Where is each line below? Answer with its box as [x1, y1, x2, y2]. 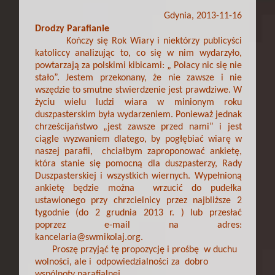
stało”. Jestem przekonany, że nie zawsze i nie [34, 73, 242, 83]
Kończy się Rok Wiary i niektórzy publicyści [34, 36, 242, 46]
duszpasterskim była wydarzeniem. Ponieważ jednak [34, 110, 242, 120]
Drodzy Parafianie [34, 24, 109, 34]
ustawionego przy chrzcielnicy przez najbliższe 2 [34, 196, 242, 206]
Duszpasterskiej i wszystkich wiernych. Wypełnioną [34, 171, 242, 181]
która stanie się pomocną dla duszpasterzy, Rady [34, 159, 242, 169]
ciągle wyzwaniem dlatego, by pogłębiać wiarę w [34, 134, 242, 144]
